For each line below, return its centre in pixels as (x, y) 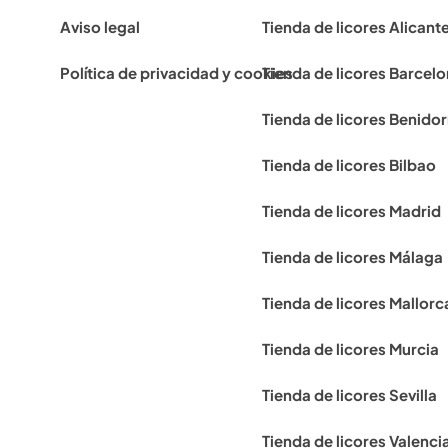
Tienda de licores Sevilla (349, 395)
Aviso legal (100, 27)
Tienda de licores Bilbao (348, 165)
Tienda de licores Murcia (350, 349)
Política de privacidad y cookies (176, 73)
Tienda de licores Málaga (352, 257)
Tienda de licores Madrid (351, 211)
